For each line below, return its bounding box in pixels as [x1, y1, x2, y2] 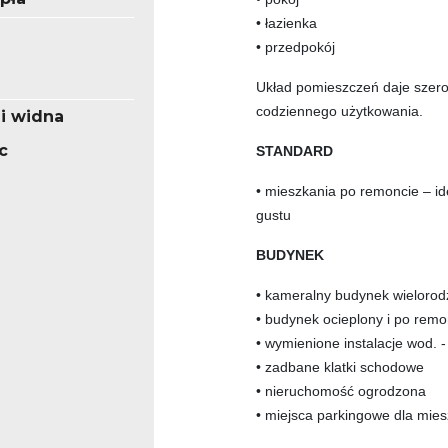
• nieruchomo [256, 383, 340, 400]
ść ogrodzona [340, 383, 426, 400]
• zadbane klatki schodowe [256, 359, 424, 376]
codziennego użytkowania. [256, 103, 423, 120]
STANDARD [256, 143, 333, 160]
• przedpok [256, 39, 324, 56]
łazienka [265, 15, 317, 32]
